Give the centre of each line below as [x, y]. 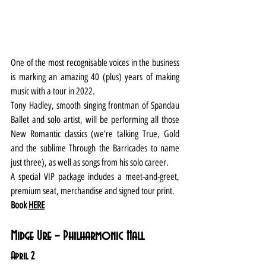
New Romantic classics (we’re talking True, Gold [95, 134]
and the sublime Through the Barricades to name [95, 148]
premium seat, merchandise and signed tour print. [93, 191]
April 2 [23, 257]
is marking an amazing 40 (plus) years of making [95, 77]
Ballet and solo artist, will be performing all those [95, 120]
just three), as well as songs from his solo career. [90, 163]
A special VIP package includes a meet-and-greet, [95, 177]
